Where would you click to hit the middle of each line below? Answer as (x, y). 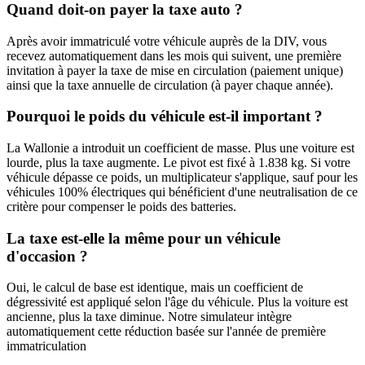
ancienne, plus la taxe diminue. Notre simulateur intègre (149, 317)
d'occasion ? (47, 256)
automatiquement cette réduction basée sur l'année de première (166, 332)
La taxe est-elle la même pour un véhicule (143, 238)
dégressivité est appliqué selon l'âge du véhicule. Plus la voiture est (177, 302)
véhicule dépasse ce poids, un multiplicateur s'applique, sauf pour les (182, 177)
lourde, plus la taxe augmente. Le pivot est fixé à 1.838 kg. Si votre (178, 162)
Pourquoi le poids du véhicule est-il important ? (165, 117)
